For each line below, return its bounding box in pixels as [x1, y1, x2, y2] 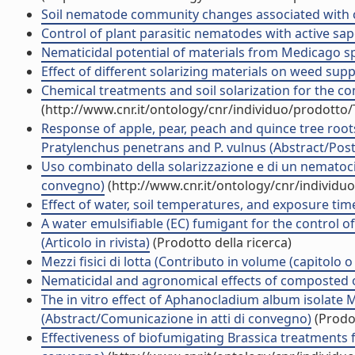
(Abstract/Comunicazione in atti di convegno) [41, 310, 311, 327]
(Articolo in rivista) [41, 234, 150, 251]
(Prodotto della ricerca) [150, 234, 292, 251]
